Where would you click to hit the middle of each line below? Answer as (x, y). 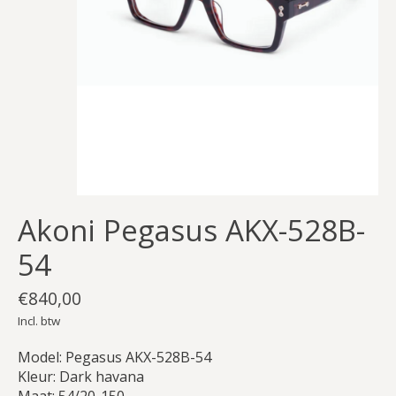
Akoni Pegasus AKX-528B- (191, 231)
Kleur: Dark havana (81, 376)
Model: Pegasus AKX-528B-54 (114, 357)
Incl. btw (39, 320)
